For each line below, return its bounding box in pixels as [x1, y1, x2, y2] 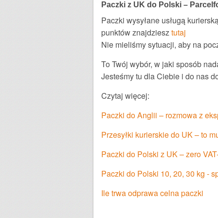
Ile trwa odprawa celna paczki [101, 187, 203, 199]
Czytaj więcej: [101, 90, 149, 101]
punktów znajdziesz [101, 26, 171, 38]
